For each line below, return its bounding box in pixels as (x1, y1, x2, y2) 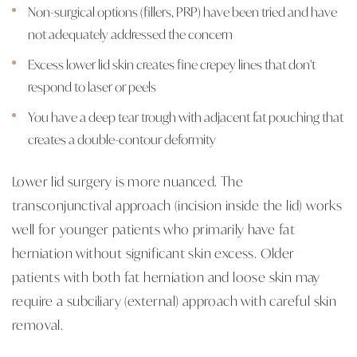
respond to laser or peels (28, 76, 156, 96)
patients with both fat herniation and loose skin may (12, 266, 320, 286)
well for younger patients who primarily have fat (12, 218, 296, 238)
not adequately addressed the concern (28, 24, 233, 43)
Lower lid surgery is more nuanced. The (12, 171, 244, 190)
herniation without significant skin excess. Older (12, 242, 295, 262)
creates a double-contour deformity (28, 129, 216, 148)
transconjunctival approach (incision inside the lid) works (12, 194, 343, 214)
